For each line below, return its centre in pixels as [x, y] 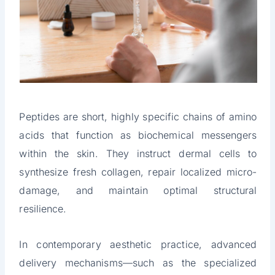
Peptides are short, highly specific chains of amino [138, 117]
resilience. [43, 209]
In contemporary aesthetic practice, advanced [138, 245]
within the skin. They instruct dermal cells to [138, 154]
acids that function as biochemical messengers [138, 135]
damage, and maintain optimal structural [138, 191]
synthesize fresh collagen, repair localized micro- [138, 172]
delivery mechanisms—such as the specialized [138, 263]
